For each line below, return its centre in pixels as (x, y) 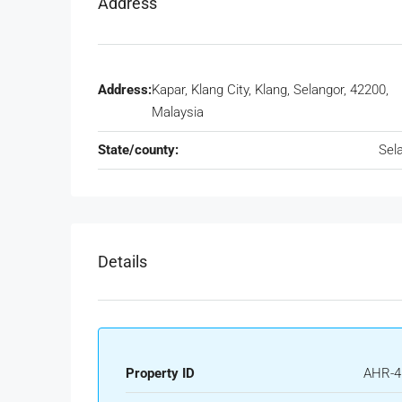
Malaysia (178, 113)
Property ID (160, 374)
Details (122, 262)
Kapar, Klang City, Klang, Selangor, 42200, (270, 90)
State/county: (138, 150)
